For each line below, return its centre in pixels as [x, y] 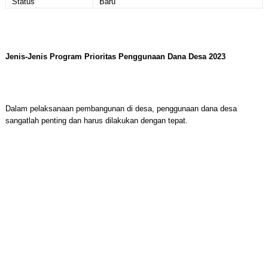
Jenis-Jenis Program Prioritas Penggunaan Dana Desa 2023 [115, 57]
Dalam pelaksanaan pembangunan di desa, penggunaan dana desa [121, 109]
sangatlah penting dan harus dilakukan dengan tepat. [96, 121]
